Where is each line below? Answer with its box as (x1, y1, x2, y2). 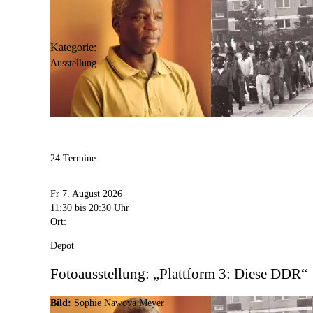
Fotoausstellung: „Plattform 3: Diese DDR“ (50, 265, 307, 282)
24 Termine (50, 153, 96, 164)
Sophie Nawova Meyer (74, 298, 164, 309)
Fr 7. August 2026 (50, 188, 122, 199)
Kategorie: (50, 41, 96, 54)
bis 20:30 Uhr (75, 202, 129, 213)
